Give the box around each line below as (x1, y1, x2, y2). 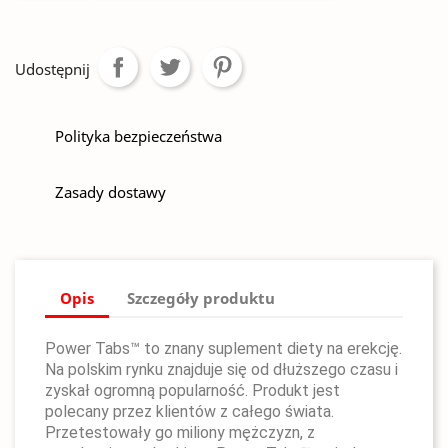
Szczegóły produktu (127, 287, 276, 308)
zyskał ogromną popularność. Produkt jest (45, 381, 340, 400)
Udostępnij (15, 59, 90, 79)
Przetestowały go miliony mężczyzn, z (45, 423, 315, 442)
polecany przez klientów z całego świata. (45, 402, 334, 421)
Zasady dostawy (55, 182, 166, 202)
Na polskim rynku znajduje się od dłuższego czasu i (45, 360, 398, 379)
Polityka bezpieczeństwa (55, 126, 222, 146)
